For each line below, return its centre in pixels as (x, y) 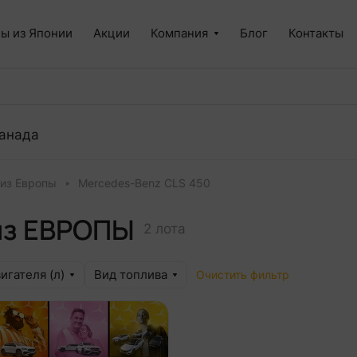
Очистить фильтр (243, 275)
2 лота (165, 229)
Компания (179, 33)
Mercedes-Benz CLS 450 (144, 183)
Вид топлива (131, 275)
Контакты (316, 33)
